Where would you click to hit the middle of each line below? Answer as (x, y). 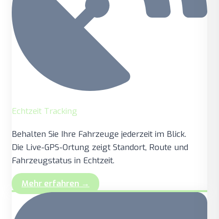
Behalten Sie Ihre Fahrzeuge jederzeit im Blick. (99, 134)
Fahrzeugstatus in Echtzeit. (63, 160)
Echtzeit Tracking (44, 111)
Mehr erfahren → (55, 183)
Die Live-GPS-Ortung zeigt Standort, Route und (100, 147)
